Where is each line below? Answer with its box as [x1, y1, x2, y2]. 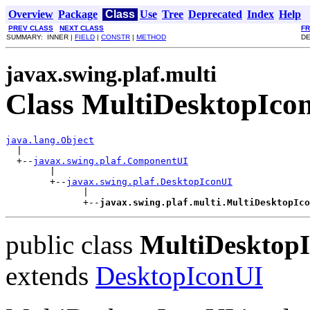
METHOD [136, 33, 166, 41]
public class [6, 229, 140, 259]
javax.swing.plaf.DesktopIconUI [66, 176, 232, 187]
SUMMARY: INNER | [6, 33, 75, 41]
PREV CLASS [8, 24, 53, 32]
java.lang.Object [6, 134, 94, 145]
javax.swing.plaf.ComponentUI [33, 155, 188, 166]
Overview [8, 8, 53, 20]
